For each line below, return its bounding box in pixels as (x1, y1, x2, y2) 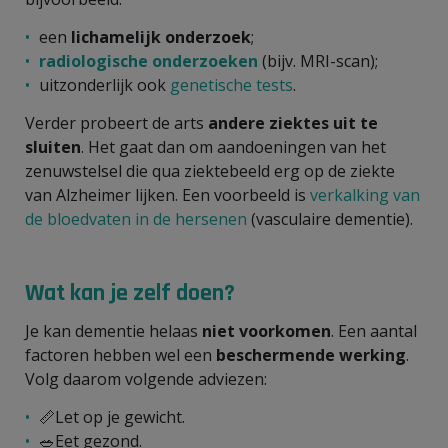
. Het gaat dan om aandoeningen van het (81, 135, 386, 158)
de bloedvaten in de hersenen (25, 207, 247, 230)
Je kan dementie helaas (25, 319, 202, 342)
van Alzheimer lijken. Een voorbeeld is (25, 183, 310, 206)
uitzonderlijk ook (39, 73, 170, 96)
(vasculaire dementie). (247, 207, 413, 230)
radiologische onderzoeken (39, 49, 258, 72)
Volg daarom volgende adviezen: (25, 367, 267, 390)
